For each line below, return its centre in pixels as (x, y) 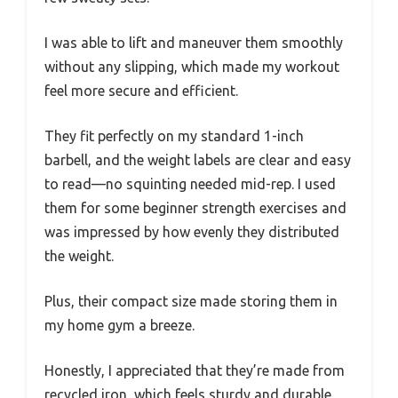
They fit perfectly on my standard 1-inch (174, 136)
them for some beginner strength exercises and (195, 208)
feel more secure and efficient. (141, 91)
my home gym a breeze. (119, 326)
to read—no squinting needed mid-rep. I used (190, 184)
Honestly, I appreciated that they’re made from (195, 371)
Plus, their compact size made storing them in (191, 302)
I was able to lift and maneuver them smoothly (194, 43)
